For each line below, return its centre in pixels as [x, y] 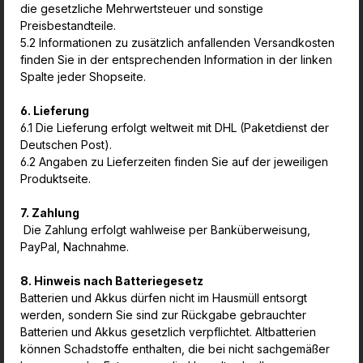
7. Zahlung [51, 213]
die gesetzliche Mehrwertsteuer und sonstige [142, 9]
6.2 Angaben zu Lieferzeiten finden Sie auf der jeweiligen [174, 162]
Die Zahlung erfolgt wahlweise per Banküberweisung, [165, 230]
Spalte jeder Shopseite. [85, 77]
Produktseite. [56, 179]
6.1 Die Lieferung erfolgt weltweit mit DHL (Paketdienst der [175, 128]
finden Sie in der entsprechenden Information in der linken [176, 60]
